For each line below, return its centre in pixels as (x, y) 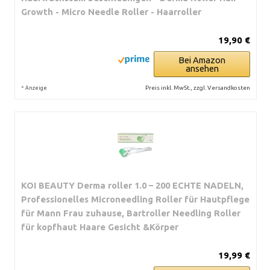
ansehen (202, 68)
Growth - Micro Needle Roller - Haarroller (111, 11)
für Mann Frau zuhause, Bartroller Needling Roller (131, 213)
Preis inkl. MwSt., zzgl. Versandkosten (198, 87)
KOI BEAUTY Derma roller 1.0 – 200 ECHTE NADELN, (132, 185)
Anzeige (36, 88)
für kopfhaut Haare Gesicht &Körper (100, 227)
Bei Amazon (202, 60)
